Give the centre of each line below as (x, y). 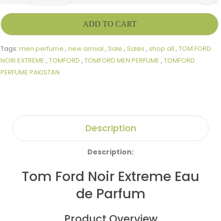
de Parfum (110, 193)
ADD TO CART (110, 24)
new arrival (86, 48)
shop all (162, 48)
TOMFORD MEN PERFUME (122, 60)
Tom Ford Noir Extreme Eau (110, 176)
